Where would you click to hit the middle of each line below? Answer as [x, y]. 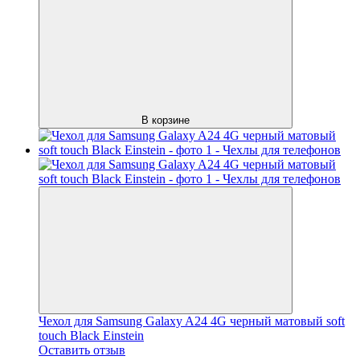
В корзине [166, 120]
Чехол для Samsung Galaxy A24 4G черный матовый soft [192, 321]
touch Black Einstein [91, 335]
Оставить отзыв [82, 350]
